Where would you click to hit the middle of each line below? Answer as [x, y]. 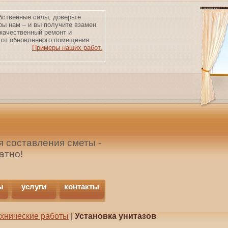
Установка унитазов [116, 216]
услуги [34, 187]
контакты [81, 187]
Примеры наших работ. [67, 48]
